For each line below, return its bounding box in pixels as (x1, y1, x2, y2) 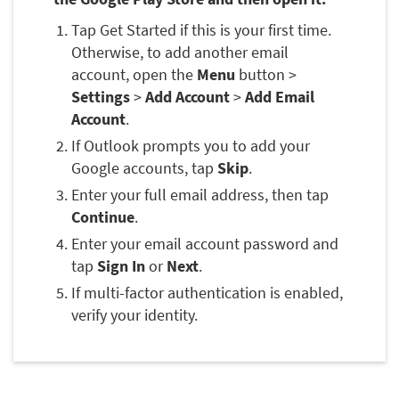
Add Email (245, 86, 314, 108)
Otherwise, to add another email (71, 42, 289, 63)
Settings (71, 86, 130, 108)
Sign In (97, 256, 145, 277)
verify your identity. (71, 305, 198, 326)
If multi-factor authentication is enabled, (71, 282, 343, 304)
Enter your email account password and (71, 233, 338, 255)
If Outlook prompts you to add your (71, 135, 310, 157)
